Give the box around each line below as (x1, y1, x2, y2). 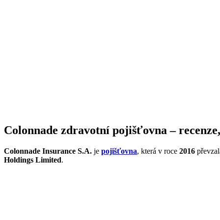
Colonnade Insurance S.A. (4, 146, 92, 155)
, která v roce (137, 146, 177, 155)
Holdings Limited (4, 155, 61, 164)
